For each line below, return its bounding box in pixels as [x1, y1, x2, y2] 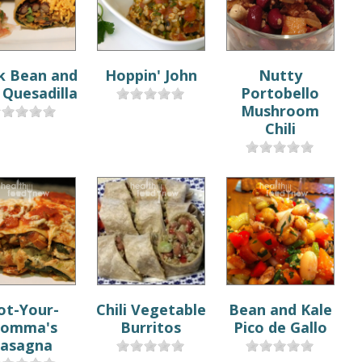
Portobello [241, 82, 320, 103]
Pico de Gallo [233, 317, 327, 337]
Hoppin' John [104, 65, 197, 85]
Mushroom [241, 100, 320, 120]
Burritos [120, 317, 182, 337]
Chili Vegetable [95, 299, 206, 319]
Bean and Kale [228, 299, 332, 319]
